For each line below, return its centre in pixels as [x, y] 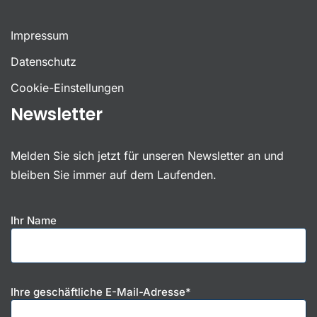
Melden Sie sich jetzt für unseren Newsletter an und [147, 156]
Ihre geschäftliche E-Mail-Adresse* [101, 292]
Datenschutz [44, 62]
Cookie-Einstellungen [67, 88]
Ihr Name [34, 220]
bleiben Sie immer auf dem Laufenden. [114, 175]
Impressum [40, 35]
